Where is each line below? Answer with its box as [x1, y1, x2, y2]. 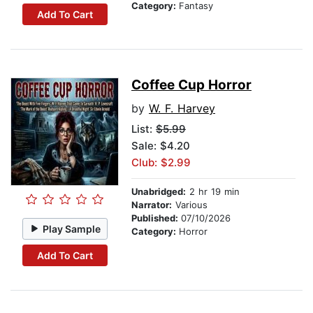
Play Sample [43, 222, 101, 235]
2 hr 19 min [186, 186, 240, 198]
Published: [131, 212, 181, 224]
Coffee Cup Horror [131, 77, 252, 94]
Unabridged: [131, 186, 186, 198]
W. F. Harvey [149, 101, 215, 116]
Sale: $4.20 [131, 139, 190, 153]
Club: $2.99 [131, 156, 191, 170]
